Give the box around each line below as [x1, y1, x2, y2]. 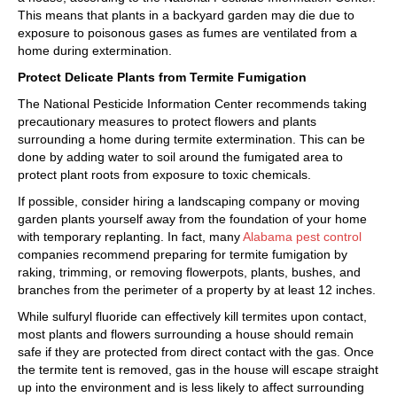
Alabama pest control [243, 230, 362, 244]
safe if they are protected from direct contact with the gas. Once [18, 345, 374, 359]
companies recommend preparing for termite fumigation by [18, 247, 347, 261]
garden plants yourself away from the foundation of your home [18, 212, 367, 226]
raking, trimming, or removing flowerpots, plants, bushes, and [18, 265, 361, 279]
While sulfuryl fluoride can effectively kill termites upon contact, [18, 309, 367, 323]
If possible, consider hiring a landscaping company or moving [18, 194, 360, 208]
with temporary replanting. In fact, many [18, 230, 243, 244]
